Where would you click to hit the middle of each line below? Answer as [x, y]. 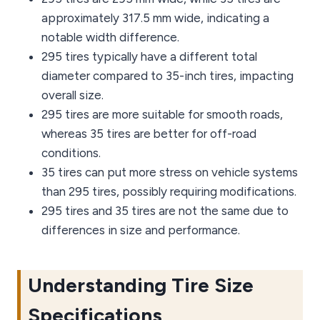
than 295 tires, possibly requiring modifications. [169, 192]
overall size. [72, 95]
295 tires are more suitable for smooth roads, [162, 115]
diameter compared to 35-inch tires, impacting [167, 76]
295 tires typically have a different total [149, 57]
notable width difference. [110, 37]
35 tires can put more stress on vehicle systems [170, 172]
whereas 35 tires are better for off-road [149, 134]
